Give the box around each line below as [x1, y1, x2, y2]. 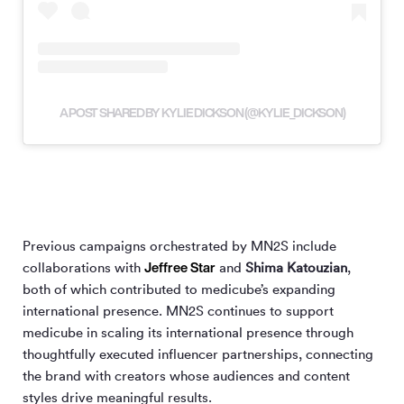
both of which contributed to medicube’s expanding [23, 280, 335, 298]
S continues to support [196, 301, 334, 319]
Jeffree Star [144, 257, 216, 277]
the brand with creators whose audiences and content [23, 366, 350, 384]
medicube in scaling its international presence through [23, 323, 353, 341]
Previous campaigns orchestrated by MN [23, 236, 273, 254]
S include [280, 236, 336, 254]
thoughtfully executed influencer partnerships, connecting [23, 344, 373, 363]
